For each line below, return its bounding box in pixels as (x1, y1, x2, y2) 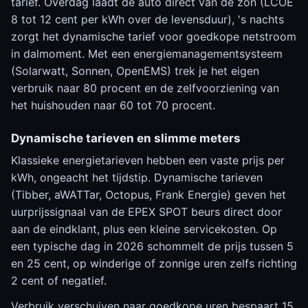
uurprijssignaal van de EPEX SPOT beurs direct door (11, 205, 282, 219)
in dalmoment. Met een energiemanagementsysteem (11, 47, 283, 60)
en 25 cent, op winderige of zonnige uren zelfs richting (11, 256, 297, 270)
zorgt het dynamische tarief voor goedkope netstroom (11, 30, 296, 43)
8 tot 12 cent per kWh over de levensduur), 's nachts (11, 12, 284, 26)
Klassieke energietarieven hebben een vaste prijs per (11, 153, 285, 167)
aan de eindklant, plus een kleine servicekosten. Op (11, 222, 277, 236)
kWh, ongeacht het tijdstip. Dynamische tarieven (11, 170, 263, 184)
